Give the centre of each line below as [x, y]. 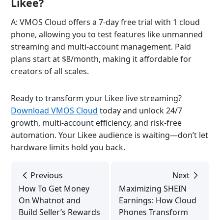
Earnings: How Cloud [158, 200]
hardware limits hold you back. [68, 147]
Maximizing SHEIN [153, 189]
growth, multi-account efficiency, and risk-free [96, 123]
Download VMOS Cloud [54, 110]
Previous [47, 175]
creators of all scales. [50, 71]
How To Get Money [54, 189]
